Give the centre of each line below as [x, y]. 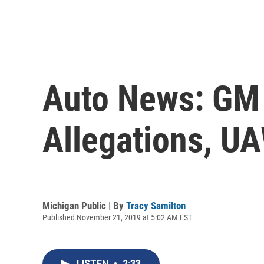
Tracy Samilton [156, 205]
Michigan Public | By [84, 205]
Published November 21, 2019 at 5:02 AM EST [117, 217]
